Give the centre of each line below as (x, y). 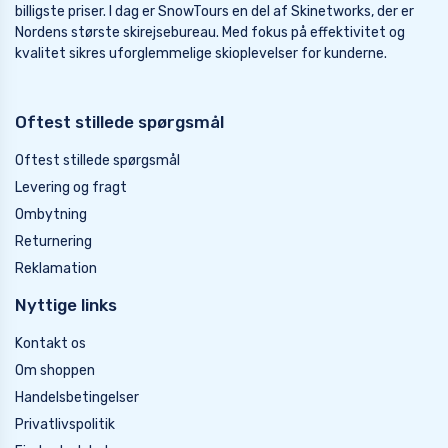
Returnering (53, 242)
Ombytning (51, 215)
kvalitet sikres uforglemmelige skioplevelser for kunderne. (201, 54)
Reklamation (56, 269)
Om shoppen (55, 371)
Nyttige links (66, 305)
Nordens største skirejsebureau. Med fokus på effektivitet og (210, 33)
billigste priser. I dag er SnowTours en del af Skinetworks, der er (214, 12)
